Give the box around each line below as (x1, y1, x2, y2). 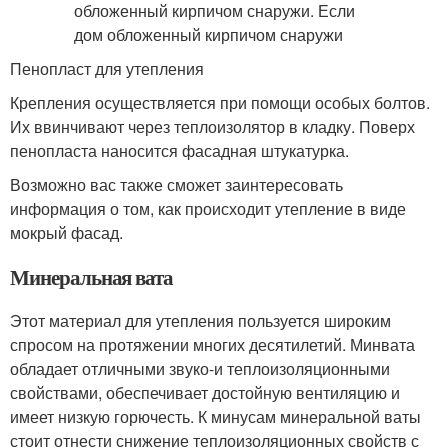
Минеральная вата (10, 262, 174, 292)
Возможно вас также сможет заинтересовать (10, 173, 343, 196)
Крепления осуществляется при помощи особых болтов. (10, 91, 430, 114)
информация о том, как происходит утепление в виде (10, 197, 406, 220)
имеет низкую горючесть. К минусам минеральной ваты (10, 405, 421, 428)
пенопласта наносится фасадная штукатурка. (10, 139, 349, 162)
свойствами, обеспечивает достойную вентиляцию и (10, 381, 400, 404)
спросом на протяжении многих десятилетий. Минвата (10, 333, 415, 356)
